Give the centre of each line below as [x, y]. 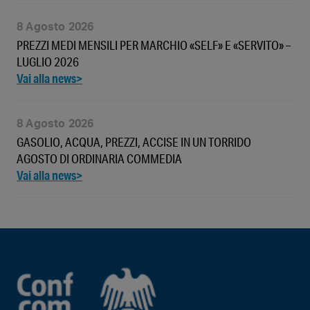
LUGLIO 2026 [48, 61]
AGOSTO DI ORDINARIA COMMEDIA [99, 158]
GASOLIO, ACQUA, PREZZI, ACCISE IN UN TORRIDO [134, 142]
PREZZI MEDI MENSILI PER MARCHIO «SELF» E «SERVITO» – [154, 45]
